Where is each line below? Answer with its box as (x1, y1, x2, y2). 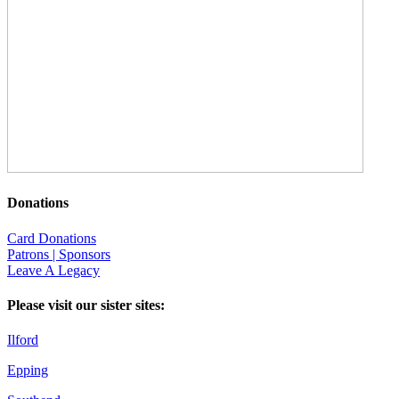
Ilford (7, 332, 38, 348)
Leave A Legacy (7, 262, 100, 278)
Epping (7, 362, 48, 379)
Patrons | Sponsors (7, 246, 110, 262)
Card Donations (7, 230, 96, 246)
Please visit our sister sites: (7, 297, 165, 313)
